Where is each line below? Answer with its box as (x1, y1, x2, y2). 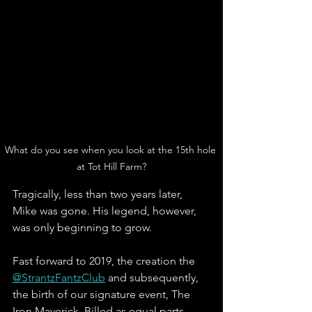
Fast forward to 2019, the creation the (13, 254, 198, 268)
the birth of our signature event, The (13, 288, 193, 302)
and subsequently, (105, 271, 201, 285)
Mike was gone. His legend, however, (13, 204, 199, 218)
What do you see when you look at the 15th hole (4, 143, 219, 157)
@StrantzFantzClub (13, 271, 105, 285)
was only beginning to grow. (13, 221, 155, 235)
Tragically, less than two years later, (13, 187, 185, 201)
